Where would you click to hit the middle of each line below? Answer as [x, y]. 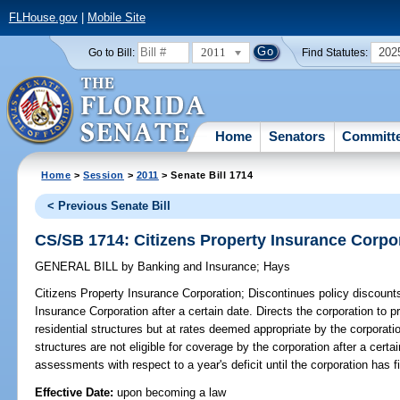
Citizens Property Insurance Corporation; [140, 294]
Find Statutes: [335, 52]
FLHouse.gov [43, 18]
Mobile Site [116, 18]
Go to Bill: [111, 52]
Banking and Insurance [196, 267]
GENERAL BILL [79, 267]
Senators [297, 136]
